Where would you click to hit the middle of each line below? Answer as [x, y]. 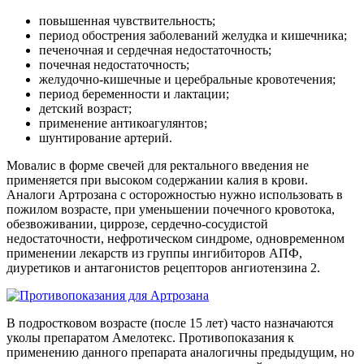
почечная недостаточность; [114, 65]
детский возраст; [85, 109]
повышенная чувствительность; [127, 21]
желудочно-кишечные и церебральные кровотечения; [187, 80]
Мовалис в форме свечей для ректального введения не [158, 166]
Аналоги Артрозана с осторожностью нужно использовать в [175, 195]
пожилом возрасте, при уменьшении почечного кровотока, [171, 210]
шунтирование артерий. [106, 138]
